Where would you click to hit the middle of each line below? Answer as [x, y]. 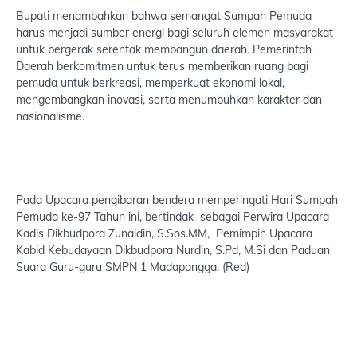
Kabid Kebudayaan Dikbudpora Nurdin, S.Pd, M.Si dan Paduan [173, 250]
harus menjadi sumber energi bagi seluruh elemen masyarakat [175, 33]
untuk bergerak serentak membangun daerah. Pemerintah [164, 49]
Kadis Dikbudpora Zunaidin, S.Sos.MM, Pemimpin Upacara [164, 233]
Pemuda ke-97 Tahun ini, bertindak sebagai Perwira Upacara [174, 217]
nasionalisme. [50, 116]
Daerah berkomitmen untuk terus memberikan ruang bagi [162, 66]
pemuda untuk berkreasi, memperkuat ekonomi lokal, [150, 83]
